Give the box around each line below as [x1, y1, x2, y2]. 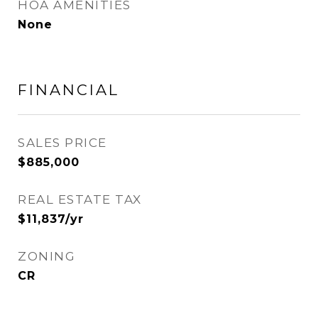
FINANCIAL [18, 81, 119, 99]
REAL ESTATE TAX [18, 192, 142, 207]
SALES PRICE [18, 136, 107, 150]
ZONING [18, 249, 75, 263]
